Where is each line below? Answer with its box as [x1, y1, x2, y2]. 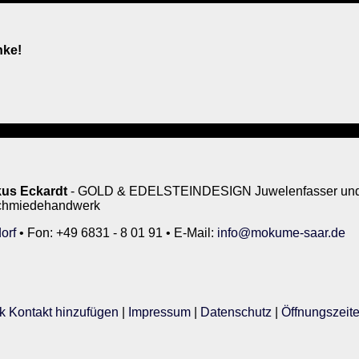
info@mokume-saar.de [217, 226, 345, 240]
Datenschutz [200, 305, 272, 319]
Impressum [128, 305, 191, 319]
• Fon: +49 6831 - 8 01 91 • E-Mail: [16, 226, 217, 240]
